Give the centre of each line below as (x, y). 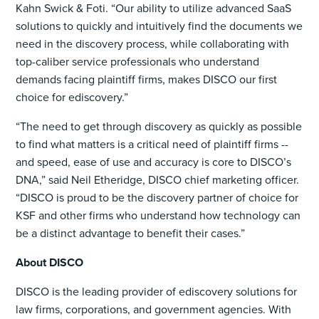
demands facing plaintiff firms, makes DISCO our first (147, 79)
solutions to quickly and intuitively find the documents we (159, 26)
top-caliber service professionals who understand (138, 61)
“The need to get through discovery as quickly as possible (159, 126)
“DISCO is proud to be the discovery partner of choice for (157, 197)
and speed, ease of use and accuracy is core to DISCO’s (154, 162)
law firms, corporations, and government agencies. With (154, 309)
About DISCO (50, 262)
